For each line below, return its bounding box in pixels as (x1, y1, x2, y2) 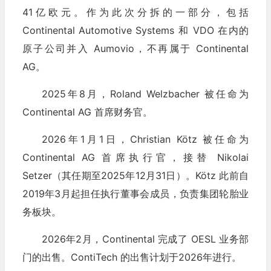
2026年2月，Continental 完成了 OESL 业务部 (41, 233, 249, 246)
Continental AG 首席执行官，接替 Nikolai (22, 151, 249, 164)
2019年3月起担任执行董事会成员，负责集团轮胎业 (22, 188, 249, 200)
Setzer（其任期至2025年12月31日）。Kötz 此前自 (22, 169, 249, 182)
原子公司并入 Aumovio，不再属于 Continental (22, 42, 249, 55)
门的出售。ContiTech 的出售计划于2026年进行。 (22, 251, 241, 264)
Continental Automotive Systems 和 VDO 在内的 (22, 24, 249, 37)
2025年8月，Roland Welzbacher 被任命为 (41, 88, 249, 100)
